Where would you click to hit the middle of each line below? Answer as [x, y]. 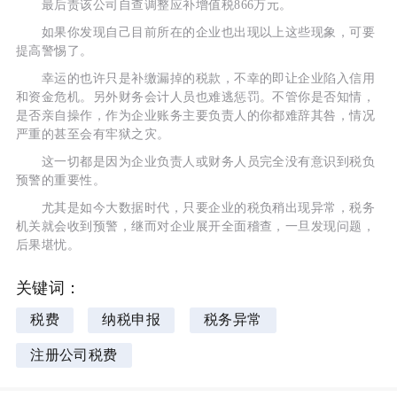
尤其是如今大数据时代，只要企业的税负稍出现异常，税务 [195, 208]
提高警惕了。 [54, 51]
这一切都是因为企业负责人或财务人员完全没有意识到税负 [195, 162]
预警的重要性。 [61, 181]
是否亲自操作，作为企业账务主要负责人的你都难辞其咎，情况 [195, 116]
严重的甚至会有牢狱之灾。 [93, 135]
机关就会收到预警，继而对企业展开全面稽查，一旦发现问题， [195, 227]
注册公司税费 [74, 354]
